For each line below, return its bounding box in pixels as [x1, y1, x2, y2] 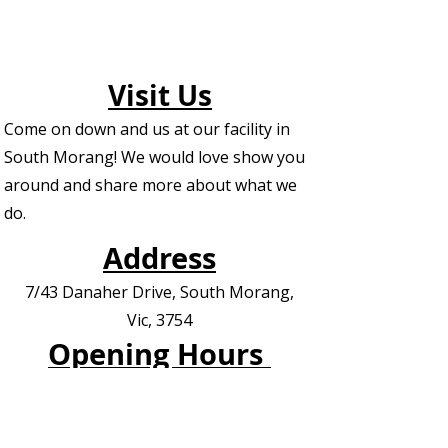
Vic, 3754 [127, 309, 192, 331]
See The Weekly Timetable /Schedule [21, 377, 298, 399]
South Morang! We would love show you [4, 146, 305, 168]
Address [103, 238, 216, 278]
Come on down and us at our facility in [4, 118, 290, 140]
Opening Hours [48, 334, 271, 374]
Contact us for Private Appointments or [11, 405, 308, 427]
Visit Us [108, 76, 212, 115]
